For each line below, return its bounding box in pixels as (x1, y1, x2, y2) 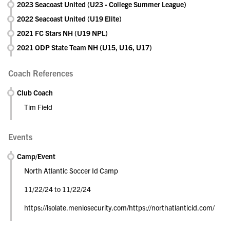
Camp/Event (17, 151, 55, 161)
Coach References (8, 68, 73, 78)
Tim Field (24, 102, 52, 111)
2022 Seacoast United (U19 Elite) (17, 14, 122, 23)
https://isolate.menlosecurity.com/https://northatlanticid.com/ (24, 203, 215, 212)
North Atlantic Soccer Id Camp (24, 166, 118, 175)
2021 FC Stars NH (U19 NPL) (17, 28, 108, 37)
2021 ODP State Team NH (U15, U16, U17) (17, 43, 152, 52)
